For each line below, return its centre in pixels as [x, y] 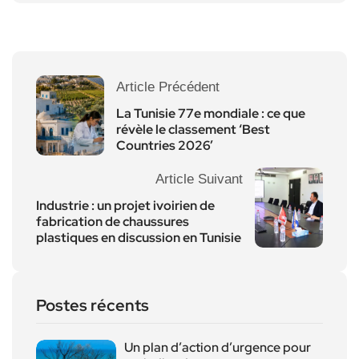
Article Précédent [168, 87]
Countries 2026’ [165, 145]
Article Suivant [199, 179]
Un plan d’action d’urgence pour [218, 347]
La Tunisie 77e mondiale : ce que [211, 113]
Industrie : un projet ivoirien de [125, 205]
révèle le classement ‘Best [193, 129]
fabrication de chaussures [113, 221]
